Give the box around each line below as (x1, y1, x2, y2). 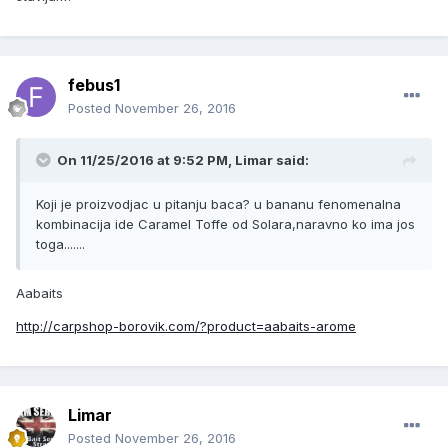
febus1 (68, 75, 120, 96)
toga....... (36, 236, 85, 253)
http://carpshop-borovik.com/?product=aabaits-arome (16, 318, 356, 335)
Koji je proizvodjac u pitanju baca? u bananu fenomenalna (36, 196, 401, 213)
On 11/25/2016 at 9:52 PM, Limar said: (57, 152, 309, 169)
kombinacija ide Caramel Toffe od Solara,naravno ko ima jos (36, 216, 415, 233)
